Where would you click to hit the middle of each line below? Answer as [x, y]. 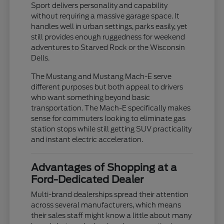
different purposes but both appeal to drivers [107, 87]
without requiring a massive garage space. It [105, 16]
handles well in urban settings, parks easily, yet [109, 26]
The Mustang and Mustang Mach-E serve [101, 76]
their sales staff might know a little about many [111, 215]
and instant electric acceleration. [87, 139]
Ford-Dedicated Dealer [87, 179]
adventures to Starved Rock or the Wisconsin [108, 47]
